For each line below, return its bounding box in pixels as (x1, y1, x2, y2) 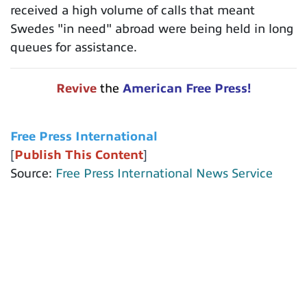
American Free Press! (123, 82, 251, 96)
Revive (56, 82, 100, 96)
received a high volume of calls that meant (10, 3, 255, 18)
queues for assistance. (10, 40, 137, 55)
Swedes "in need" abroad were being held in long (10, 22, 293, 36)
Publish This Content (14, 148, 143, 162)
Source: (10, 167, 56, 181)
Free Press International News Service (56, 167, 273, 181)
